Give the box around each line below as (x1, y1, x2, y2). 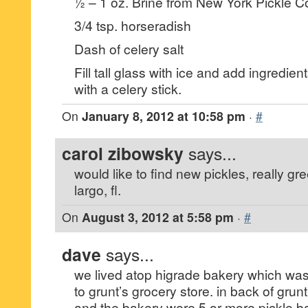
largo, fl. (74, 180, 121, 199)
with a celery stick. (74, 79, 181, 98)
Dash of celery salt (74, 39, 184, 58)
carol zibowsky (62, 141, 184, 166)
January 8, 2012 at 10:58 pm (82, 107, 245, 124)
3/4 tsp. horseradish (74, 16, 191, 34)
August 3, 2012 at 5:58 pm (82, 208, 234, 225)
